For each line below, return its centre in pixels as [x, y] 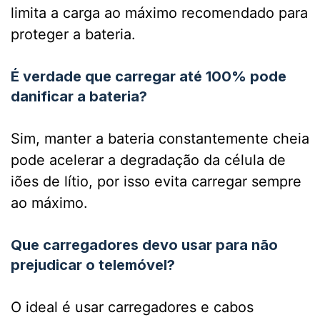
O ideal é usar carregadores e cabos [132, 307]
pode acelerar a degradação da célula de [148, 160]
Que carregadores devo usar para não [144, 245]
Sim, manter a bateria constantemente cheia [160, 139]
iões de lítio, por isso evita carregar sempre [156, 182]
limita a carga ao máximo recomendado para [159, 13]
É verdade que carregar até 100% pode [149, 77]
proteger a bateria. [73, 35]
